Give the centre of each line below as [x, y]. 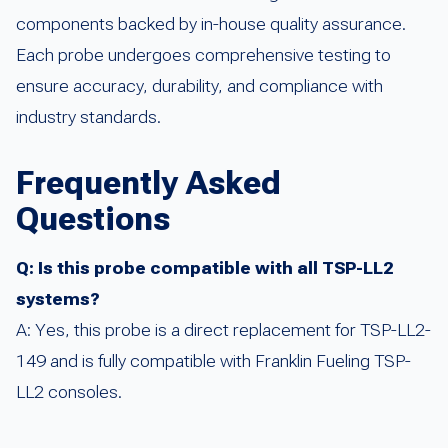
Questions [93, 218]
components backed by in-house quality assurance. [211, 23]
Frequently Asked [148, 182]
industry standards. [88, 116]
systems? [58, 298]
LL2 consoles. [69, 391]
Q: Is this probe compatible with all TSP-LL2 [204, 267]
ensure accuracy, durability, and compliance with [199, 85]
